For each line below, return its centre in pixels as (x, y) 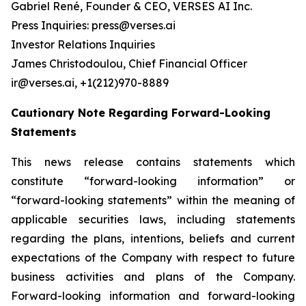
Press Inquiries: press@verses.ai (93, 25)
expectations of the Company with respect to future (153, 258)
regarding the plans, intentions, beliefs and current (153, 238)
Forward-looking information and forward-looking (153, 296)
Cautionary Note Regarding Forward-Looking (141, 113)
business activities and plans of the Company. (153, 277)
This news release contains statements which (153, 162)
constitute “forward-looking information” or (153, 181)
